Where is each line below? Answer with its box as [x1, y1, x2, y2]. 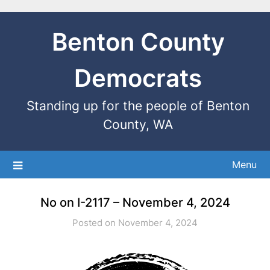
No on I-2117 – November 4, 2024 [40, 195, 230, 210]
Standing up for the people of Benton [27, 98, 250, 113]
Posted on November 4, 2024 [72, 217, 198, 228]
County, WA [103, 117, 173, 132]
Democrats [74, 63, 202, 93]
